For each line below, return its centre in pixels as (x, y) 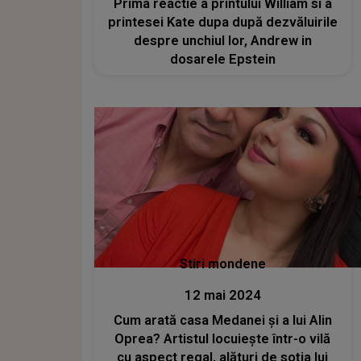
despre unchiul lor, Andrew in (222, 40)
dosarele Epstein (222, 59)
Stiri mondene (222, 264)
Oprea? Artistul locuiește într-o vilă (223, 339)
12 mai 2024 (222, 296)
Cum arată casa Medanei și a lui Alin (222, 321)
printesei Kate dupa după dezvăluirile (222, 22)
